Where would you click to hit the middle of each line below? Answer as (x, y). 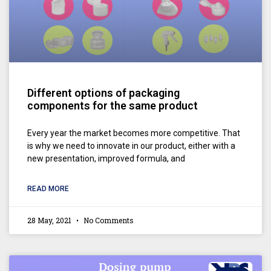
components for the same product (113, 105)
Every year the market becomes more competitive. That (134, 133)
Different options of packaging (103, 93)
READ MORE (48, 188)
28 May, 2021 (50, 220)
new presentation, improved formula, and (106, 158)
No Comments (108, 220)
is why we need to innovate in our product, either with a (131, 145)
